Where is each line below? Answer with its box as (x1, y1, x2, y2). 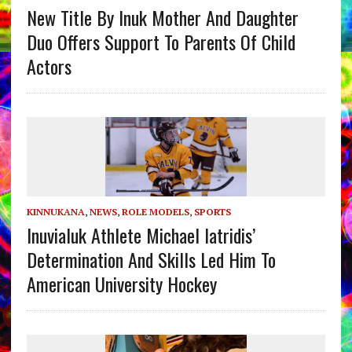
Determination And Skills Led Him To (26, 244, 276, 273)
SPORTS (193, 205, 231, 218)
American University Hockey (26, 269, 217, 298)
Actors (26, 51, 71, 80)
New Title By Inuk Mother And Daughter (26, 2, 299, 31)
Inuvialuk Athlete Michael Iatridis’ (26, 220, 255, 249)
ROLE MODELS (121, 205, 189, 218)
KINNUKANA (26, 205, 85, 218)
